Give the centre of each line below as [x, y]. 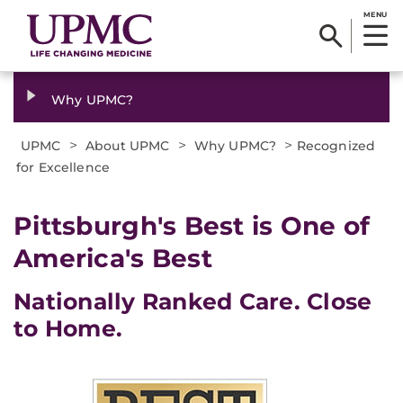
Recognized [336, 146]
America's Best [113, 258]
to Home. [68, 328]
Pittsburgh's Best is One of [192, 226]
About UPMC [128, 146]
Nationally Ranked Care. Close [193, 301]
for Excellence [63, 167]
